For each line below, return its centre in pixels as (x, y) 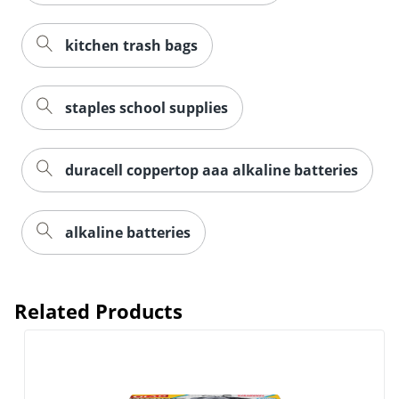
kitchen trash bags (131, 45)
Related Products (98, 310)
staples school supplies (147, 107)
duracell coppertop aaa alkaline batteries (212, 170)
